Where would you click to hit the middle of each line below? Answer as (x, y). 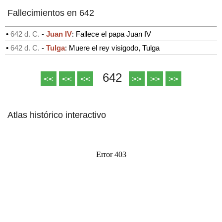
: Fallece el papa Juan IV (111, 34)
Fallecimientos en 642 (50, 13)
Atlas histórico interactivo (55, 115)
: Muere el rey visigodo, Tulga (112, 48)
